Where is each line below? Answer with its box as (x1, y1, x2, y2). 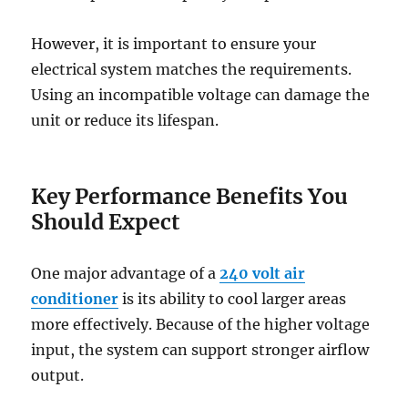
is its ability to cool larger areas (118, 289, 347, 308)
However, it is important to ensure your (31, 34, 317, 53)
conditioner (31, 289, 119, 308)
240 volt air (219, 263, 306, 282)
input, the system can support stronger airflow (31, 340, 370, 359)
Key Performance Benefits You (31, 182, 349, 209)
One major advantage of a (31, 263, 220, 282)
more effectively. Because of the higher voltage (31, 314, 371, 333)
